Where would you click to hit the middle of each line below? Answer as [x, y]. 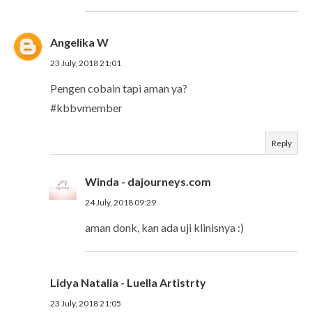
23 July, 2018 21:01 [86, 63]
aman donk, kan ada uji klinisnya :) [164, 227]
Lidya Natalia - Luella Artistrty [128, 282]
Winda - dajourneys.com [148, 181]
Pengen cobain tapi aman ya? [119, 88]
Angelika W [79, 42]
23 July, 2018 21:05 [86, 303]
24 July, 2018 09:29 [120, 202]
